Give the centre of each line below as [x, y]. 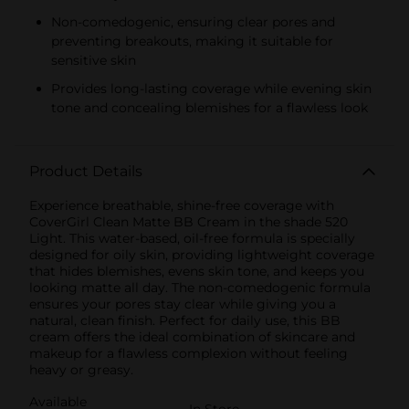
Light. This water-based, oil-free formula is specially [192, 238]
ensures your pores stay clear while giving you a [183, 304]
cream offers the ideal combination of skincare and [192, 336]
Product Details [86, 171]
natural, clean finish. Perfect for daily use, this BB [185, 320]
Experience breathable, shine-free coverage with [182, 205]
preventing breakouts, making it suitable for [192, 41]
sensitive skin [94, 60]
